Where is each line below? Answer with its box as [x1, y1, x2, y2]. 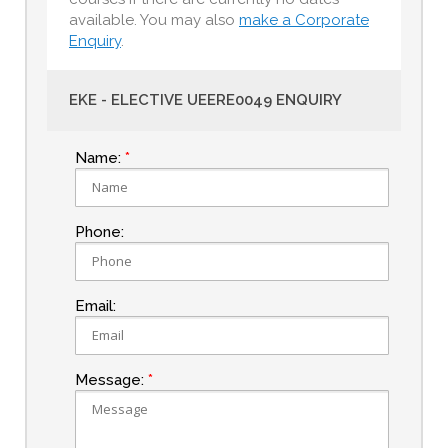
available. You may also [69, 11, 239, 29]
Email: [75, 297, 116, 315]
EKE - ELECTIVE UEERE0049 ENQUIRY [69, 91, 342, 109]
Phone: [75, 223, 124, 241]
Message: [75, 371, 144, 389]
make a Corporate [239, 11, 369, 29]
